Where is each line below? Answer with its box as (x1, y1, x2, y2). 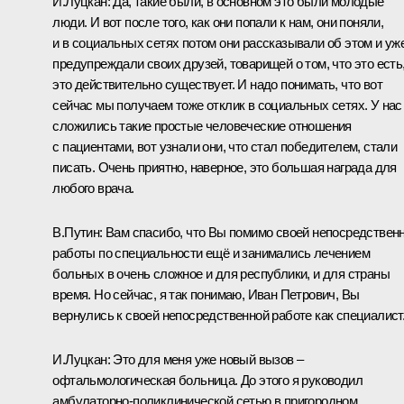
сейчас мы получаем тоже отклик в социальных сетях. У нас (52, 96, 402, 113)
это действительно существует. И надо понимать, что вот (52, 76, 382, 92)
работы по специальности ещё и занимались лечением (52, 244, 370, 261)
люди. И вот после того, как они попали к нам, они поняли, (52, 14, 384, 30)
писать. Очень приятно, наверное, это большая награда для (52, 159, 397, 175)
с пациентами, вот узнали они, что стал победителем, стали (52, 138, 398, 154)
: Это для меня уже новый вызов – (106, 351, 304, 367)
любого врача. (52, 179, 134, 196)
